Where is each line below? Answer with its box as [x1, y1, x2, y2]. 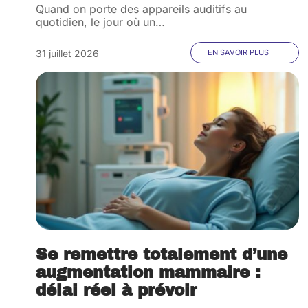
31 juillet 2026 [36, 47, 99, 59]
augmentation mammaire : [36, 264, 261, 281]
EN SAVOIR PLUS [208, 47, 269, 57]
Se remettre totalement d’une [36, 246, 287, 263]
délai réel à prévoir [36, 282, 197, 299]
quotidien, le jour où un [36, 15, 155, 29]
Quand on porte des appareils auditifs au [36, 2, 247, 16]
